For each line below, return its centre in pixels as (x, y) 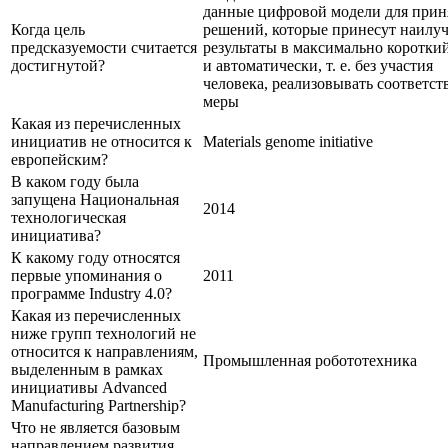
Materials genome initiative (288, 141)
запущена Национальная (95, 199)
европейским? (59, 159)
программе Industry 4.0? (91, 293)
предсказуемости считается (104, 47)
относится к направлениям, (104, 351)
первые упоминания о (86, 275)
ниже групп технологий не (103, 333)
